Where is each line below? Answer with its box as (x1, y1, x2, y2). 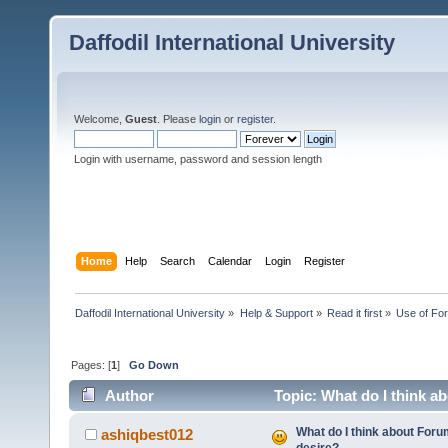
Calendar (208, 254, 253, 267)
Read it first (326, 306, 382, 319)
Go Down (129, 358, 180, 371)
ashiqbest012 (101, 426, 194, 444)
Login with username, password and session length (74, 153, 322, 165)
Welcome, (74, 113, 125, 125)
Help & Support (239, 306, 313, 319)
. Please (157, 113, 199, 125)
